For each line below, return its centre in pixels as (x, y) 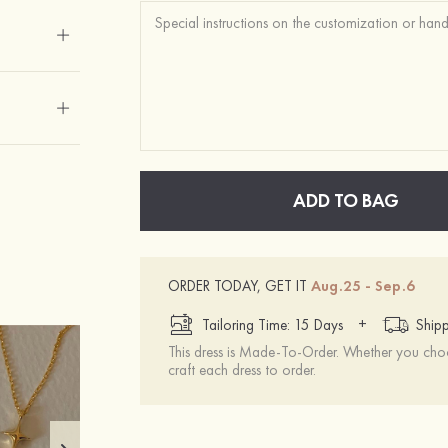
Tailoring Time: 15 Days (273, 325)
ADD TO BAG (346, 200)
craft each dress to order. (242, 370)
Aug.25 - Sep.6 (363, 286)
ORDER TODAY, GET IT (240, 286)
